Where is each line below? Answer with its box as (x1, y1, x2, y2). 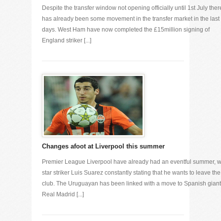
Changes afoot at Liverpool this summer (42, 143, 165, 150)
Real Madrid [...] (42, 191, 84, 198)
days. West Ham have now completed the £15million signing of (42, 26, 210, 33)
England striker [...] (42, 37, 91, 44)
